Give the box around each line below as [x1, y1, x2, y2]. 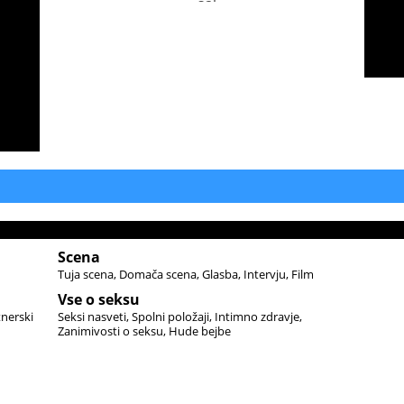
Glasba [202, 266, 238, 282]
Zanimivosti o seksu [58, 323, 163, 339]
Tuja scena [58, 266, 114, 282]
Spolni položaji [132, 308, 209, 325]
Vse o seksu [58, 289, 140, 309]
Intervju [243, 266, 286, 282]
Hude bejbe [169, 323, 231, 339]
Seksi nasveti [58, 308, 126, 325]
